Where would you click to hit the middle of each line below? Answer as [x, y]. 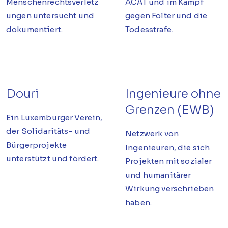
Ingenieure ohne [173, 94]
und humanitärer [158, 175]
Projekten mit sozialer [169, 161]
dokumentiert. [34, 29]
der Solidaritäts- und [48, 131]
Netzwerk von [152, 134]
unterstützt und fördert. [53, 159]
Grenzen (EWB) [170, 110]
